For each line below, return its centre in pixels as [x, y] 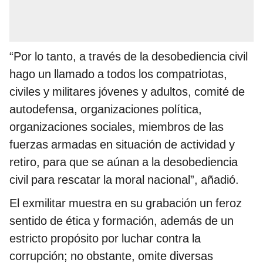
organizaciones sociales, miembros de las [117, 127]
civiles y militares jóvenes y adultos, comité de [127, 92]
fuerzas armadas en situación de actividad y [122, 145]
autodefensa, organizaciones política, [106, 109]
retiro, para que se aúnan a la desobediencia [124, 162]
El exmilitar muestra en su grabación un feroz [126, 203]
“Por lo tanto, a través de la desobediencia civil [129, 57]
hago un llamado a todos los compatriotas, [118, 74]
